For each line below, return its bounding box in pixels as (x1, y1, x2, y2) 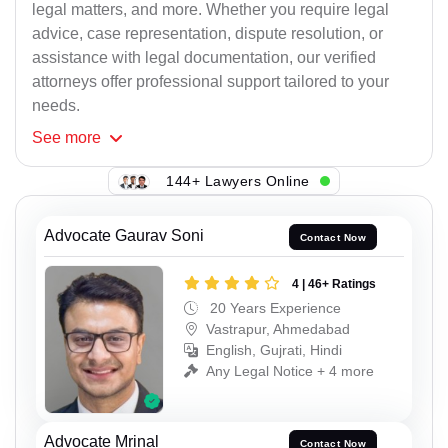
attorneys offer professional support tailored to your (32, 73, 389, 91)
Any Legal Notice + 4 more (206, 362, 374, 379)
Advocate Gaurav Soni (44, 227, 204, 245)
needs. (32, 97, 80, 115)
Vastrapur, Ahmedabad (206, 320, 350, 337)
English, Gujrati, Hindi (206, 341, 342, 358)
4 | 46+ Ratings (292, 276, 376, 291)
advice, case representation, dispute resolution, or (32, 25, 383, 43)
